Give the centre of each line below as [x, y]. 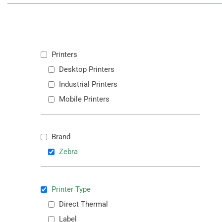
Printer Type [71, 189]
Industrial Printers [88, 84]
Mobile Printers [84, 99]
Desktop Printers [87, 69]
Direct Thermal [84, 204]
